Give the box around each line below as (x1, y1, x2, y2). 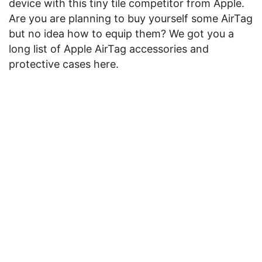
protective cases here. (9, 58, 119, 70)
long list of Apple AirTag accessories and (9, 43, 209, 55)
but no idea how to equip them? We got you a (9, 27, 234, 40)
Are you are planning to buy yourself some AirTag (9, 12, 253, 25)
